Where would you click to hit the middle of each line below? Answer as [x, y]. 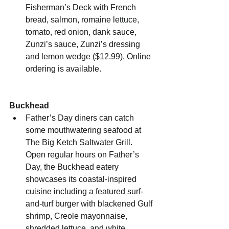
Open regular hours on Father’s [83, 155]
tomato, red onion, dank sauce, [82, 32]
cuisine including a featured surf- [84, 192]
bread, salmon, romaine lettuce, [83, 20]
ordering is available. [63, 69]
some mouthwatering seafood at [84, 130]
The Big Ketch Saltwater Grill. [80, 143]
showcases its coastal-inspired [82, 179]
